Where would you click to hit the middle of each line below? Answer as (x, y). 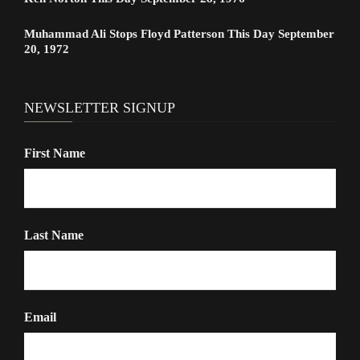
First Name (55, 153)
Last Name (54, 235)
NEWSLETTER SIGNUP (100, 107)
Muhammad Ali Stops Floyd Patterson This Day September (179, 33)
